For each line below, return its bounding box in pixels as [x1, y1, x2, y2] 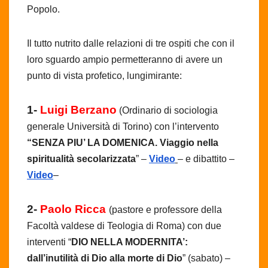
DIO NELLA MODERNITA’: [71, 236, 188, 247]
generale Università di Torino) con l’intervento [27, 121, 219, 132]
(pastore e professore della [109, 204, 222, 215]
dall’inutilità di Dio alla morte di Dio [27, 252, 182, 263]
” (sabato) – [182, 252, 230, 263]
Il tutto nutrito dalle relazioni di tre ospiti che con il [27, 38, 234, 48]
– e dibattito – [178, 153, 234, 164]
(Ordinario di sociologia [117, 105, 218, 115]
